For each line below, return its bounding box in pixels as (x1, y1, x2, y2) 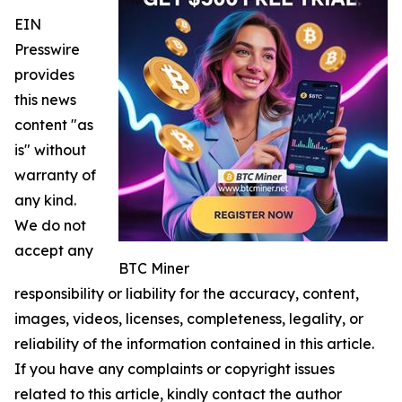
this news (14, 91, 76, 109)
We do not (14, 216, 86, 235)
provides (14, 66, 74, 84)
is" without (14, 141, 86, 160)
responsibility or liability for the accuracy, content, (14, 284, 359, 303)
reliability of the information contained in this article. (14, 335, 374, 354)
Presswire (14, 40, 80, 59)
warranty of (14, 166, 96, 185)
